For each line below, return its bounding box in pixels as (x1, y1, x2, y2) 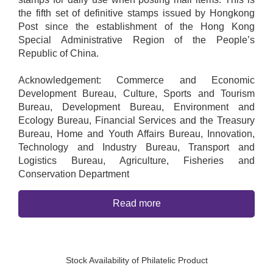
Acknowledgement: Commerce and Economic (18, 74, 255, 85)
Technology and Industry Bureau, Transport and (18, 141, 255, 152)
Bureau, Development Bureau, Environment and (18, 101, 255, 112)
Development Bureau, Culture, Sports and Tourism (18, 88, 255, 99)
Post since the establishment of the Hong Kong (18, 21, 255, 32)
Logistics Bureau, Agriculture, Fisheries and (18, 155, 255, 166)
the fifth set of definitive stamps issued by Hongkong (18, 7, 255, 18)
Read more (112, 198, 161, 209)
